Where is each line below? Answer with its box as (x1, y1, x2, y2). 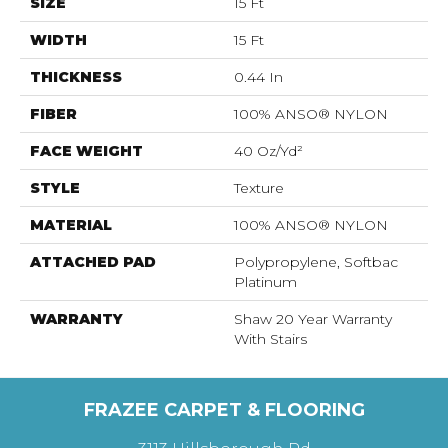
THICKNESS (30, 68, 122, 86)
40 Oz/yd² (234, 142, 303, 160)
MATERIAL (30, 216, 112, 234)
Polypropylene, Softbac (234, 253, 398, 271)
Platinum (234, 273, 297, 291)
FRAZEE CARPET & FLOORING (83, 399, 365, 421)
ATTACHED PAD (30, 253, 156, 271)
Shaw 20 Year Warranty (234, 310, 392, 328)
